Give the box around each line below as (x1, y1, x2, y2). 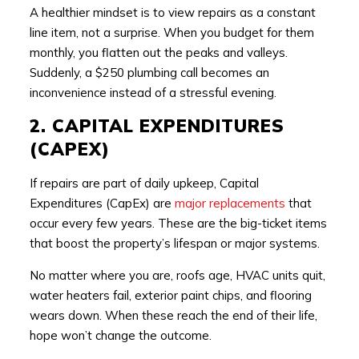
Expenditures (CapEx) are (29, 195, 175, 211)
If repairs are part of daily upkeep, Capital (29, 175, 259, 191)
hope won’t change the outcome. (29, 327, 212, 343)
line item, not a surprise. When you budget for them (29, 24, 314, 40)
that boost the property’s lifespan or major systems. (29, 235, 320, 251)
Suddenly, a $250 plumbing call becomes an (29, 64, 269, 80)
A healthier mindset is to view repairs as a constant (29, 4, 316, 20)
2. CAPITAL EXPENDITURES (29, 114, 284, 137)
